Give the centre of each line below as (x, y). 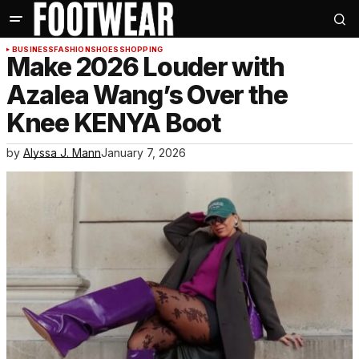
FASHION (72, 50)
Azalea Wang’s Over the (147, 95)
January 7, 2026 (143, 153)
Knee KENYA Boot (114, 123)
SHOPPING (141, 50)
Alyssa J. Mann (62, 153)
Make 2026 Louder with (146, 67)
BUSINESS (33, 50)
